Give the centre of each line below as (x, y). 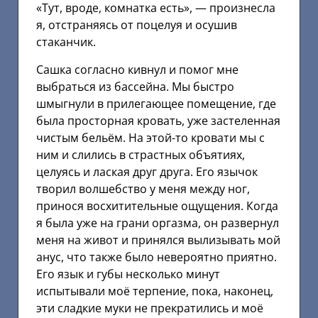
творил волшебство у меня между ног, (143, 188)
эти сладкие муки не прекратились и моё (150, 308)
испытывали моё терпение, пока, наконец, (155, 291)
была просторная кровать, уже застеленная (158, 120)
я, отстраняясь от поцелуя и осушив (137, 25)
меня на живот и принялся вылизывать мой (158, 240)
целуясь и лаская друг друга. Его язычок (147, 171)
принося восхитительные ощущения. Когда (157, 205)
